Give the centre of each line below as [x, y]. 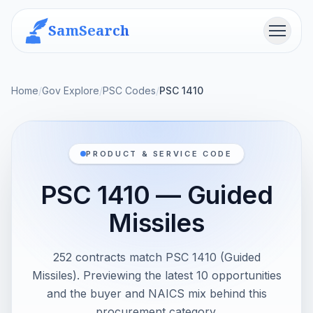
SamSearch [89, 30]
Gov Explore [71, 90]
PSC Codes [129, 90]
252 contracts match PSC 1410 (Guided [156, 257]
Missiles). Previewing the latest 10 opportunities [156, 275]
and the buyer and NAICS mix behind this [156, 293]
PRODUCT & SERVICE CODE [159, 154]
